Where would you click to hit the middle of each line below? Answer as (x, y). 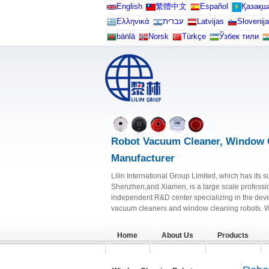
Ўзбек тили (239, 36)
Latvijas (210, 21)
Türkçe (194, 36)
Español (214, 6)
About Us (177, 235)
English (129, 6)
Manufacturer (143, 158)
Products (233, 235)
